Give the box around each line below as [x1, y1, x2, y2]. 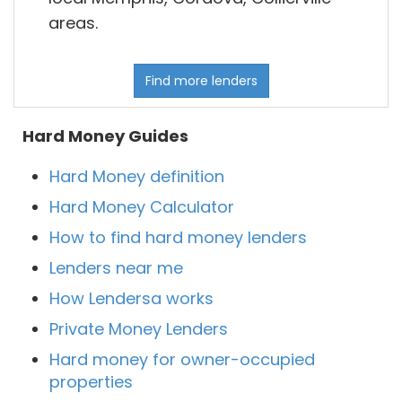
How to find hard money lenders [49, 226, 307, 249]
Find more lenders [144, 72, 258, 91]
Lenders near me [49, 257, 183, 280]
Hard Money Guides [22, 125, 188, 148]
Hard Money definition [49, 165, 224, 188]
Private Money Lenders [49, 318, 228, 341]
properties [49, 371, 133, 394]
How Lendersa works [49, 287, 214, 310]
